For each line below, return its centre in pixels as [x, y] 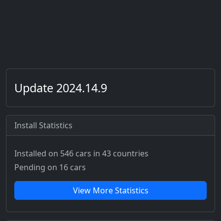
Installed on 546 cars [53, 154]
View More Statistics [110, 191]
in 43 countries [121, 154]
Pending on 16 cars [50, 167]
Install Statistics [43, 126]
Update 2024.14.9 [61, 88]
